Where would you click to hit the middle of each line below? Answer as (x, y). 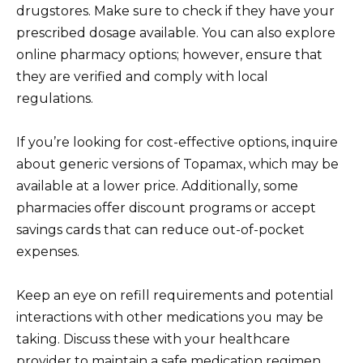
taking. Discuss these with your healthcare (153, 340)
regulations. (55, 98)
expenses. (48, 251)
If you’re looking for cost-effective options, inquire (177, 142)
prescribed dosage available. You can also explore (176, 32)
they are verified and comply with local (142, 76)
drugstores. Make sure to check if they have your (175, 11)
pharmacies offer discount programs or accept (166, 207)
